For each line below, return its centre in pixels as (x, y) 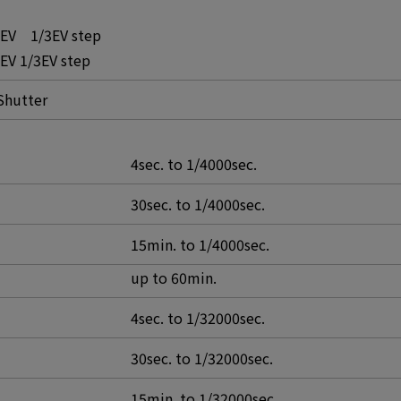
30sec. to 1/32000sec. (202, 358)
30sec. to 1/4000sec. (198, 204)
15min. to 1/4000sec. (200, 244)
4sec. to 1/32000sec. (198, 318)
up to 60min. (174, 277)
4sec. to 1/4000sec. (194, 164)
